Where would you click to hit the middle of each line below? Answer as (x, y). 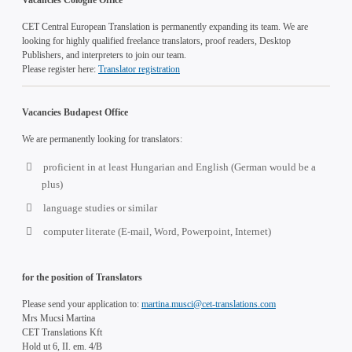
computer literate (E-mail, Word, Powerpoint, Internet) (157, 231)
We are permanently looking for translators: (102, 139)
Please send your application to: (82, 304)
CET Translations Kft (62, 332)
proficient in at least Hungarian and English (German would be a (180, 167)
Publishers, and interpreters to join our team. (104, 55)
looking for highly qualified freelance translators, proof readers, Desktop (156, 40)
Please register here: (60, 69)
